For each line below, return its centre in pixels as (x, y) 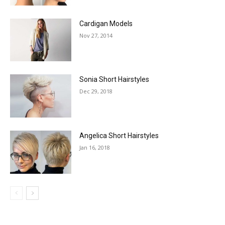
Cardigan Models (106, 23)
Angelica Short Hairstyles (119, 136)
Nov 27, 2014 (96, 35)
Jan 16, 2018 (95, 148)
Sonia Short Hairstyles (115, 80)
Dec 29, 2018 (96, 91)
